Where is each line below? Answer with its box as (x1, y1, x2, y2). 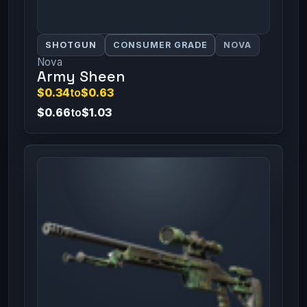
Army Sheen (36, 67, 125, 86)
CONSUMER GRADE (112, 40, 208, 51)
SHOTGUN (45, 40, 97, 51)
